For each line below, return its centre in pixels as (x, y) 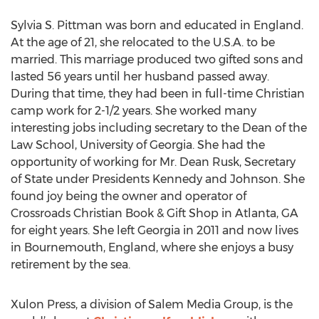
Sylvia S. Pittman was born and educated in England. (157, 25)
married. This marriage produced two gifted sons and (157, 59)
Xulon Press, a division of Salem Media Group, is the (152, 304)
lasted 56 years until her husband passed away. (140, 77)
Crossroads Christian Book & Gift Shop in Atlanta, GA (155, 213)
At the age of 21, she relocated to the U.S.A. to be (143, 42)
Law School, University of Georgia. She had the (138, 145)
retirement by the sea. (70, 265)
